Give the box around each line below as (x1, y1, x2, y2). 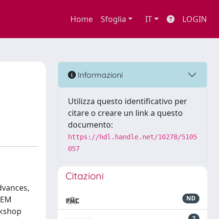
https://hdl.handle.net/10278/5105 (68, 133, 197, 141)
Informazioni (76, 69, 123, 80)
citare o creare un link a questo (68, 108, 183, 118)
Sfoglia (100, 14, 126, 24)
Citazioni (66, 170, 104, 182)
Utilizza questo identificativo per (68, 96, 187, 107)
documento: (68, 119, 113, 130)
